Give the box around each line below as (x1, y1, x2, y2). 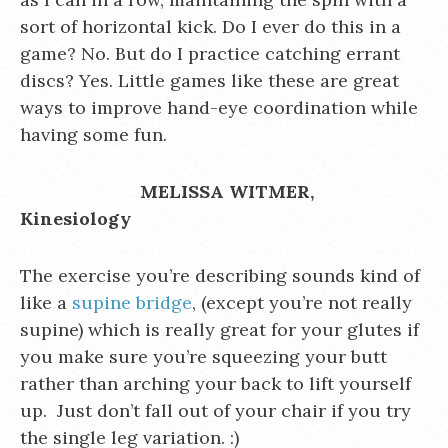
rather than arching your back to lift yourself (20, 372, 411, 395)
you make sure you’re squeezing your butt (20, 345, 387, 368)
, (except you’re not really (192, 291, 412, 314)
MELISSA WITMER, (140, 180, 314, 203)
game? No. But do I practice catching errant (20, 42, 400, 65)
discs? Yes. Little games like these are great (20, 69, 399, 92)
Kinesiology (20, 207, 131, 230)
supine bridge (72, 291, 192, 314)
